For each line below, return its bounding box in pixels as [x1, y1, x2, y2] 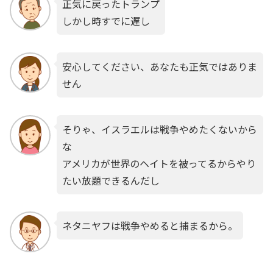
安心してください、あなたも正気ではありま [62, 58, 257, 74]
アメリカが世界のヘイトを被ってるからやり [62, 155, 256, 171]
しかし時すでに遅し [62, 13, 150, 29]
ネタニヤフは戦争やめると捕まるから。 [62, 218, 238, 233]
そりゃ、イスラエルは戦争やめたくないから [62, 121, 257, 136]
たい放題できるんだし [62, 172, 160, 188]
